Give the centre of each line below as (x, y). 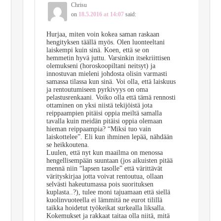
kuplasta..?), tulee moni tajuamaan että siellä (108, 192)
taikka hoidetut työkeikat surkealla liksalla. (106, 208)
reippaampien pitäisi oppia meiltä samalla (104, 113)
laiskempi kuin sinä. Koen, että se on (97, 50)
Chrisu (79, 5)
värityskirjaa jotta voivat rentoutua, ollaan (105, 176)
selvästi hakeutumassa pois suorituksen (100, 184)
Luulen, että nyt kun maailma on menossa (104, 152)
